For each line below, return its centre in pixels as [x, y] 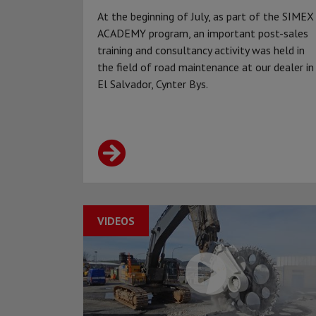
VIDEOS [116, 221]
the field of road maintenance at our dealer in [206, 67]
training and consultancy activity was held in [201, 50]
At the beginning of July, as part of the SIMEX [206, 17]
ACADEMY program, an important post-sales [203, 34]
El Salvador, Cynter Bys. [153, 84]
